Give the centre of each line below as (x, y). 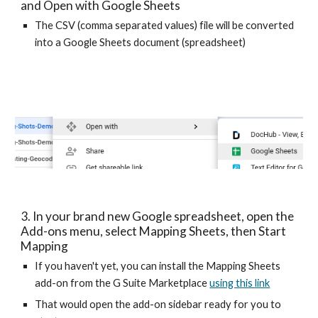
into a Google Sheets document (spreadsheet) (141, 42)
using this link (240, 283)
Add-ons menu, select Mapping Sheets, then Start (154, 231)
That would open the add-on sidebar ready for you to (158, 304)
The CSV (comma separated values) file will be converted (165, 25)
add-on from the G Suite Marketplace (122, 283)
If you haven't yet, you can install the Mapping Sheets (158, 266)
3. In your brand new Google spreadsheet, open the (158, 216)
